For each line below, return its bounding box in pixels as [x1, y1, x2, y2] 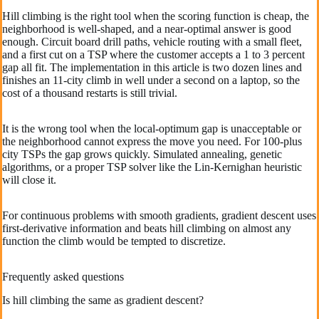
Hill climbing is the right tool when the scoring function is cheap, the [2, 9, 309, 22]
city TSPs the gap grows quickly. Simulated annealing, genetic [2, 147, 282, 160]
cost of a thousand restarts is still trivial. [2, 86, 177, 99]
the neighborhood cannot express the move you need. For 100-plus [2, 135, 302, 147]
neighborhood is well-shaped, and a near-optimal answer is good [2, 22, 291, 35]
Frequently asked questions [2, 270, 124, 283]
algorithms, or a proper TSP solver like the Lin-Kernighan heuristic [2, 160, 302, 173]
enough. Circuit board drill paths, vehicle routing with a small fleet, [2, 35, 302, 48]
